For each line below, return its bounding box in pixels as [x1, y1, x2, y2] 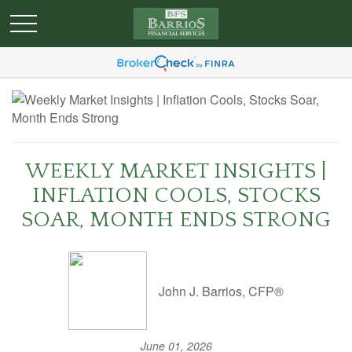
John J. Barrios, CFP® [159, 281, 284, 300]
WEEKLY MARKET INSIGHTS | [25, 159, 327, 183]
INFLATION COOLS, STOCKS [31, 183, 321, 207]
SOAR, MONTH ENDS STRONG [21, 207, 331, 232]
